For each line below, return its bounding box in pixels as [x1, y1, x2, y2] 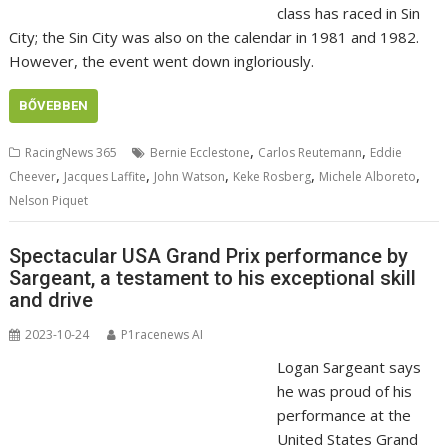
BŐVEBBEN [19, 98, 89, 114]
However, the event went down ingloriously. [9, 51, 315, 72]
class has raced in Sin [276, 3, 420, 24]
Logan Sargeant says [276, 356, 421, 377]
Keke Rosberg [233, 168, 312, 186]
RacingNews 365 [25, 144, 118, 162]
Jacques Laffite [64, 168, 147, 186]
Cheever [9, 168, 57, 186]
